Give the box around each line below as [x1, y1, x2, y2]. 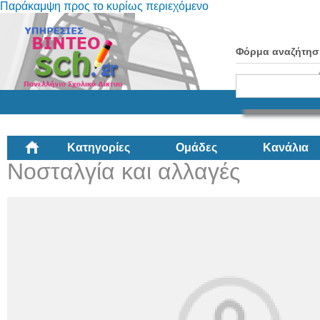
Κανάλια [263, 141, 309, 154]
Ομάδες [176, 141, 217, 154]
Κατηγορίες [67, 141, 130, 154]
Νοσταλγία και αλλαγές [7, 159, 240, 184]
